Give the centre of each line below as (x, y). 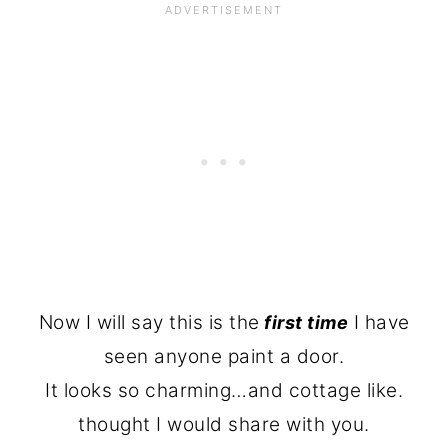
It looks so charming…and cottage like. (224, 391)
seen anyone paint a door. (224, 357)
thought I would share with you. (224, 425)
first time (303, 323)
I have (379, 323)
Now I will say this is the (149, 323)
